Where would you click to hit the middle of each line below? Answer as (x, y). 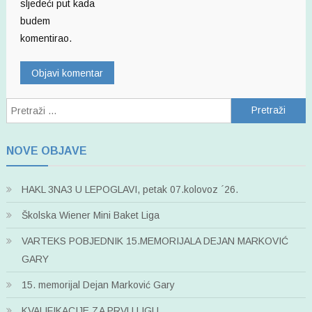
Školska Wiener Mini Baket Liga (90, 215)
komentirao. (46, 38)
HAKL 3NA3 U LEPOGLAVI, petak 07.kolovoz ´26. (130, 189)
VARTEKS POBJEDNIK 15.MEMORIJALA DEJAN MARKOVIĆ (155, 241)
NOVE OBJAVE (46, 150)
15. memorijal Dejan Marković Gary (98, 284)
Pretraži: (249, 106)
